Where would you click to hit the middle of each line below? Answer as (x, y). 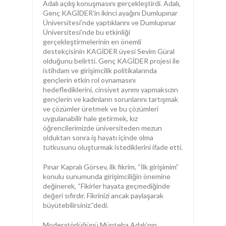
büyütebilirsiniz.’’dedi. (76, 205)
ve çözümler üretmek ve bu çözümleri (101, 109)
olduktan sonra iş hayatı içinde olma (98, 137)
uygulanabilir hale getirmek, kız (90, 118)
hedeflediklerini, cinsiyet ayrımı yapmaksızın (110, 90)
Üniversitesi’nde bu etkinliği (87, 32)
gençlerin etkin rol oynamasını (89, 80)
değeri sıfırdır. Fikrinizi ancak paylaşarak (103, 195)
